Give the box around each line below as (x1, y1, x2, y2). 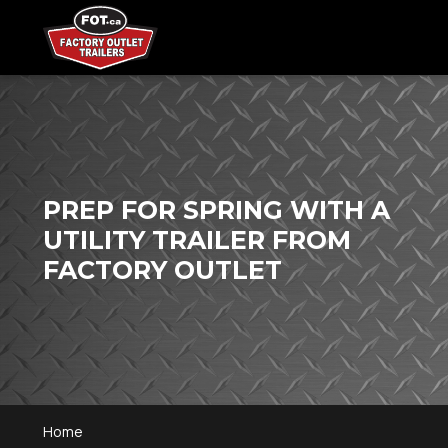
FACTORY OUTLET (43, 255, 283, 285)
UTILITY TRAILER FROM (43, 225, 352, 255)
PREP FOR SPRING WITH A (43, 195, 391, 225)
